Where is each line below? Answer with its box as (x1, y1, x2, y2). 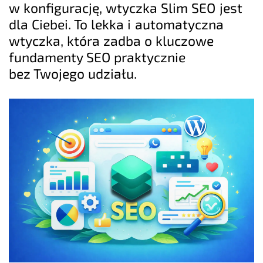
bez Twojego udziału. (9, 65, 137, 82)
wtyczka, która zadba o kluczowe (9, 32, 214, 49)
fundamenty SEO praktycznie (9, 49, 186, 66)
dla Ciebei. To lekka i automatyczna (9, 16, 224, 33)
